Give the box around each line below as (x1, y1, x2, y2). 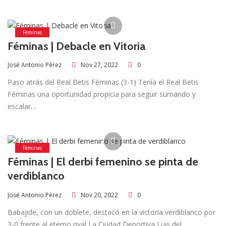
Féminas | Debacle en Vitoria (8, 39, 146, 53)
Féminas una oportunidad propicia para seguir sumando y (8, 89, 196, 99)
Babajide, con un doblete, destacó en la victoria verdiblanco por (8, 207, 215, 217)
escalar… (8, 101, 36, 111)
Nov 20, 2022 (81, 190, 118, 199)
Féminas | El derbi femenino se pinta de (8, 155, 198, 169)
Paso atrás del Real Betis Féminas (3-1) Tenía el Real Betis (8, 77, 199, 87)
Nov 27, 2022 (81, 61, 118, 70)
